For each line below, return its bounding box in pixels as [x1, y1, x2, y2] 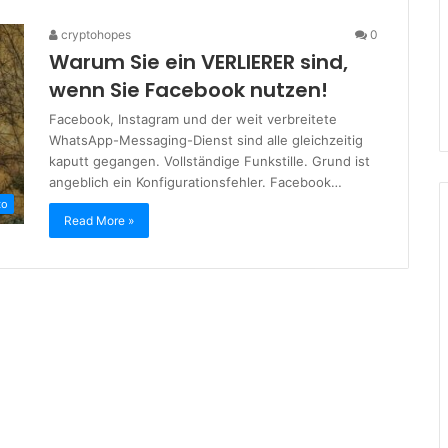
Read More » [64, 213, 134, 228]
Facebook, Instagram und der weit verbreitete [49, 111, 337, 127]
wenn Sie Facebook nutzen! [49, 76, 328, 104]
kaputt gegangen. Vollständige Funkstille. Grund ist [49, 153, 370, 169]
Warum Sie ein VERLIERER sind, [49, 48, 348, 76]
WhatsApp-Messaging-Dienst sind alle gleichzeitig [49, 132, 363, 148]
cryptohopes [58, 27, 131, 42]
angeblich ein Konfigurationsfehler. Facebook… [49, 174, 342, 190]
